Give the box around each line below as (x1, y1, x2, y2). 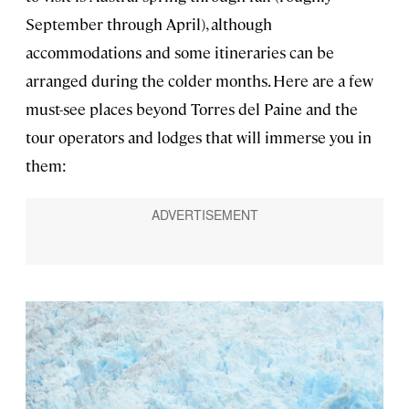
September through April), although (26, 14, 272, 35)
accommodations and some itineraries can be (26, 42, 334, 63)
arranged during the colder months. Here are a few (26, 70, 373, 91)
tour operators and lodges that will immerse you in (26, 127, 372, 148)
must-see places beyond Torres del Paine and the (26, 99, 358, 120)
